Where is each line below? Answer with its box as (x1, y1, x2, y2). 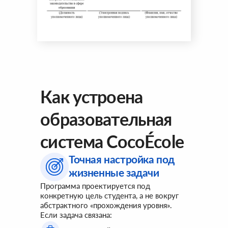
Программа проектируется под (40, 181, 150, 190)
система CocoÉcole (40, 131, 184, 152)
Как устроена (40, 86, 143, 107)
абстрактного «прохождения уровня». (40, 201, 172, 210)
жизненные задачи (69, 166, 159, 179)
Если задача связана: (40, 210, 112, 219)
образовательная (40, 108, 172, 129)
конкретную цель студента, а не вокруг (40, 191, 179, 200)
